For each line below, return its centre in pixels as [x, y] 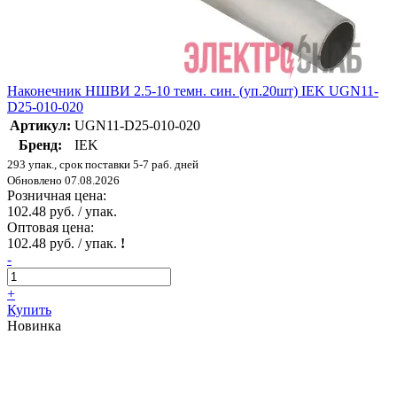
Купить [29, 309]
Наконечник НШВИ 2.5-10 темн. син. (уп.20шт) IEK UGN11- [193, 90]
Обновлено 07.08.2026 [63, 180]
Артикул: [40, 125]
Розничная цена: [57, 195]
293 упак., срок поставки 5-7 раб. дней [103, 164]
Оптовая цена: [51, 227]
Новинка [34, 325]
